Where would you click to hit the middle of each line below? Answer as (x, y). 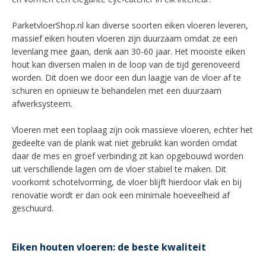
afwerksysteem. (43, 104)
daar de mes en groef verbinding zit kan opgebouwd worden (128, 156)
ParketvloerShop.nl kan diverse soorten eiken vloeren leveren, (130, 25)
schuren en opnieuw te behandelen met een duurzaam (117, 91)
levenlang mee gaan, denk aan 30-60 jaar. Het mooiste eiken (129, 51)
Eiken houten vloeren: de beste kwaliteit (109, 247)
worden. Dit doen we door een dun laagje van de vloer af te (126, 77)
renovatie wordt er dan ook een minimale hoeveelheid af (121, 195)
